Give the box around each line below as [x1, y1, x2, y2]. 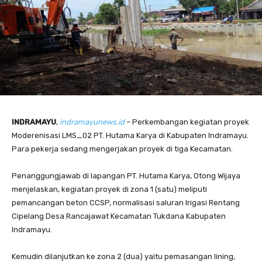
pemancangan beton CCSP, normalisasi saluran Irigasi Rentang [12, 198, 240, 207]
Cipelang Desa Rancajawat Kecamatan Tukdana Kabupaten [12, 211, 226, 220]
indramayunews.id [60, 117, 125, 126]
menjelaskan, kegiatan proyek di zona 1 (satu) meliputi [12, 184, 207, 194]
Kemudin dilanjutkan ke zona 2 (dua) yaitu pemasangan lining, [12, 251, 235, 261]
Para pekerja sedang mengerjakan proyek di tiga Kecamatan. [12, 144, 233, 153]
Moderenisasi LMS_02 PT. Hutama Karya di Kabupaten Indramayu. [12, 130, 249, 140]
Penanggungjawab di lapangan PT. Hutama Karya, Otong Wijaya [12, 171, 240, 180]
